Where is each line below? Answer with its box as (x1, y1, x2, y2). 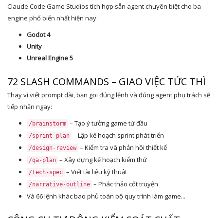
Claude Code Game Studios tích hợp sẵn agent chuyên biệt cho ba (7, 2, 201, 11)
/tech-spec (29, 169, 63, 176)
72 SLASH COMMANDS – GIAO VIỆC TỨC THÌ (7, 75, 206, 88)
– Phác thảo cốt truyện (92, 180, 158, 188)
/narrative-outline (29, 181, 90, 188)
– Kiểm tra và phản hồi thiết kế (78, 143, 167, 152)
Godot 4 (27, 30, 50, 39)
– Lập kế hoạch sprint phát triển (72, 131, 164, 140)
